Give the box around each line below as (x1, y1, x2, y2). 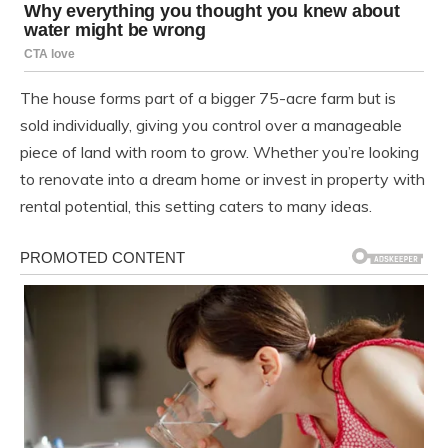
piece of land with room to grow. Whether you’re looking (20, 142, 419, 163)
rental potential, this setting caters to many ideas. (20, 196, 372, 217)
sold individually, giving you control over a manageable (20, 115, 402, 136)
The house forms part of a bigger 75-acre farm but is (20, 88, 396, 109)
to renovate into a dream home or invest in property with (20, 169, 425, 190)
